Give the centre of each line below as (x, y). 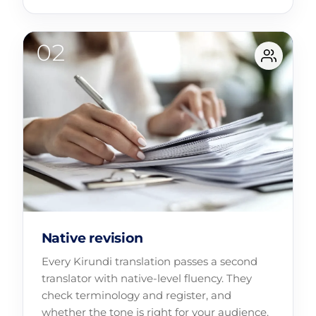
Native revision (92, 238)
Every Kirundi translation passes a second (149, 262)
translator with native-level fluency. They (146, 279)
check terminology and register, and (136, 296)
